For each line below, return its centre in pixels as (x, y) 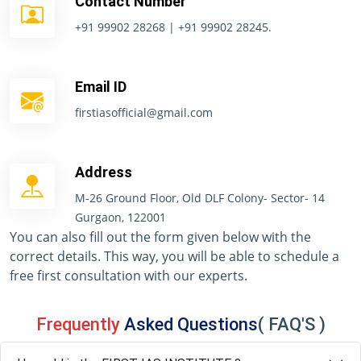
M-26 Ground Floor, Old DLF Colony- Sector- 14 (200, 198)
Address (104, 172)
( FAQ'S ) (291, 325)
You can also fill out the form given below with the (160, 237)
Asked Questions (191, 325)
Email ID (101, 87)
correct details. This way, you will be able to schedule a (174, 257)
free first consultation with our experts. (129, 276)
